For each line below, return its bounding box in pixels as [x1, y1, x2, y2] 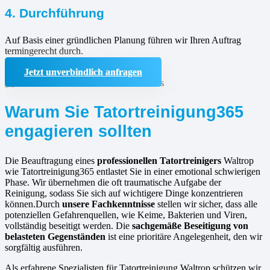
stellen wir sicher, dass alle [155, 198, 257, 209]
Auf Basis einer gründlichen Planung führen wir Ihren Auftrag [5, 34, 241, 45]
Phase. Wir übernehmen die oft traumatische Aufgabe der [5, 177, 221, 187]
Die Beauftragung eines [5, 155, 97, 166]
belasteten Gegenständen [5, 231, 105, 242]
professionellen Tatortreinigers [97, 155, 224, 166]
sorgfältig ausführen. [5, 242, 83, 253]
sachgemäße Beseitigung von [132, 220, 248, 231]
